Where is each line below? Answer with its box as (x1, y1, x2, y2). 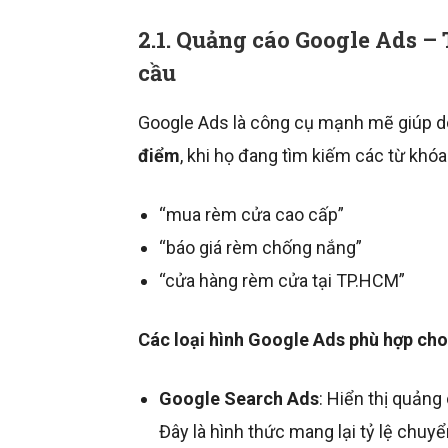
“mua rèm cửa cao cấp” (159, 204, 344, 226)
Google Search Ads (159, 388, 319, 410)
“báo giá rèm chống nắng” (159, 237, 362, 259)
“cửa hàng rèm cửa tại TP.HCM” (159, 270, 405, 292)
